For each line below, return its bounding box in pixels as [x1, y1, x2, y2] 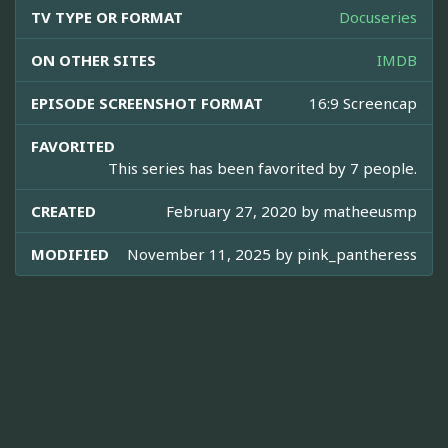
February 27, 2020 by [166, 201, 323, 222]
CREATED [31, 201, 96, 222]
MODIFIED [31, 244, 109, 265]
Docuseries [339, 7, 417, 28]
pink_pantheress [297, 244, 417, 265]
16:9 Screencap [309, 93, 417, 114]
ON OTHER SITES [31, 50, 156, 71]
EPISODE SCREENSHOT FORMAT [31, 93, 263, 114]
